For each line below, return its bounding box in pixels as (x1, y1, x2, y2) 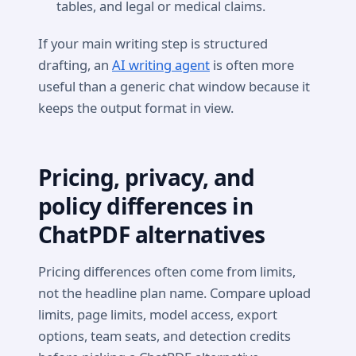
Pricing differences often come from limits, (38, 262, 296, 281)
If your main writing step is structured (38, 34, 268, 53)
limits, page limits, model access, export (38, 305, 277, 324)
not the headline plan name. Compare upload (38, 284, 311, 303)
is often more (210, 56, 294, 75)
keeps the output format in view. (38, 99, 234, 118)
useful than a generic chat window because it (38, 77, 310, 96)
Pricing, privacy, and (38, 162, 255, 193)
